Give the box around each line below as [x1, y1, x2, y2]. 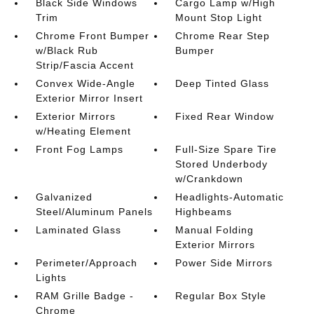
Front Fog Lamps [35, 144, 123, 155]
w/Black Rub [35, 45, 98, 56]
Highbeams [175, 206, 233, 217]
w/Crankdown [175, 173, 244, 184]
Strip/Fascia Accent [35, 60, 134, 71]
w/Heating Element [35, 125, 131, 137]
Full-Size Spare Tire [175, 144, 278, 155]
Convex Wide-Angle [35, 78, 135, 89]
